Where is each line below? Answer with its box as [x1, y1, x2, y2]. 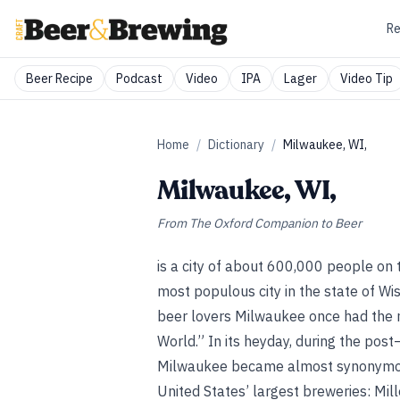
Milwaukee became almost [157, 357, 337, 375]
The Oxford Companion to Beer [189, 215, 362, 231]
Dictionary [208, 137, 264, 153]
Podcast [116, 71, 162, 87]
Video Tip [340, 71, 393, 87]
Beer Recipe [26, 71, 93, 87]
